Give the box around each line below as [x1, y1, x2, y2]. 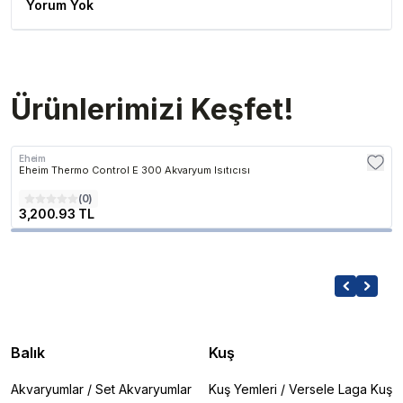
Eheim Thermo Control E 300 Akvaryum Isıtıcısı [19, 164, 250, 176]
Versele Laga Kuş [289, 381, 392, 397]
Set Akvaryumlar [95, 381, 192, 397]
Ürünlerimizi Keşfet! [11, 92, 294, 127]
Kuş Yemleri [209, 381, 277, 397]
